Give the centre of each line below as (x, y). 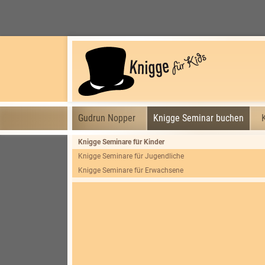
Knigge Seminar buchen (198, 118)
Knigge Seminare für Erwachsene (131, 170)
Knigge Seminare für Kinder (121, 142)
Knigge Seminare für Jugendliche (131, 156)
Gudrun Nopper (107, 118)
